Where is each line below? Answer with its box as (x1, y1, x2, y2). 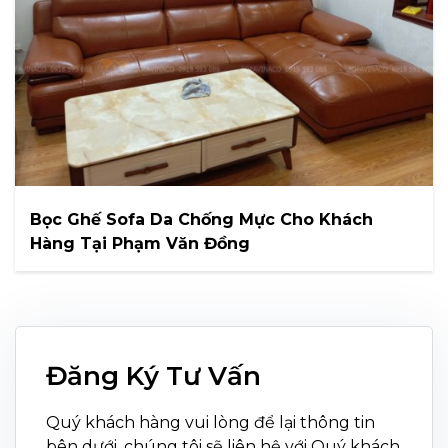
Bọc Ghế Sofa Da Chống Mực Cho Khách (30, 210, 373, 230)
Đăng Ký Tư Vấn (46, 360, 261, 393)
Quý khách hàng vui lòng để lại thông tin (46, 413, 375, 433)
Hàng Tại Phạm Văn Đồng (30, 234, 250, 254)
